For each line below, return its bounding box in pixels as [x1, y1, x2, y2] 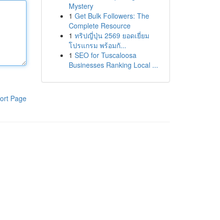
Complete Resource [68, 21, 131, 30]
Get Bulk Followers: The [74, 11, 149, 21]
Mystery [68, 1, 93, 11]
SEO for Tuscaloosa [74, 50, 137, 60]
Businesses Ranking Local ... [68, 60, 158, 70]
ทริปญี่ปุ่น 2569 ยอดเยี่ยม [74, 30, 149, 40]
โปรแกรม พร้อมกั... [68, 40, 126, 50]
